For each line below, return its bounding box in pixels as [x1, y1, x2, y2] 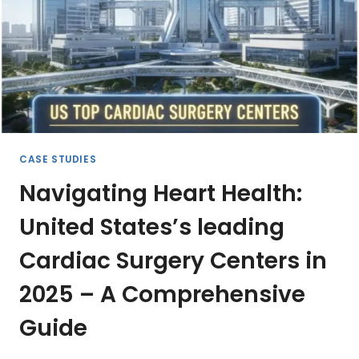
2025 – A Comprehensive [19, 278, 305, 310]
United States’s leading [19, 211, 284, 243]
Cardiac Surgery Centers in [19, 244, 327, 276]
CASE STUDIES [19, 152, 97, 166]
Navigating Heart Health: [19, 177, 302, 209]
